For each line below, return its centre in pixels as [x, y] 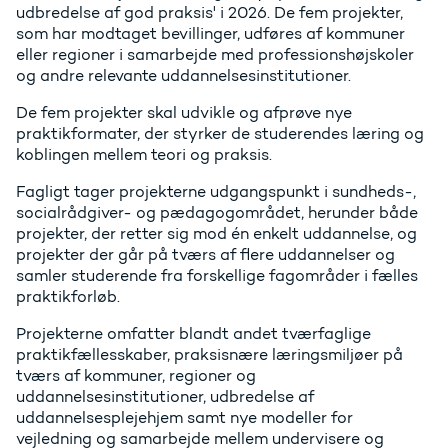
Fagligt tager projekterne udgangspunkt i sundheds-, [216, 192]
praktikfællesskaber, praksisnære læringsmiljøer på [209, 355]
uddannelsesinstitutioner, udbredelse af [165, 397]
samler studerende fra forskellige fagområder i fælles [217, 276]
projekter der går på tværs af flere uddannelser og [205, 255]
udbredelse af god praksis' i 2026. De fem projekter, [209, 13]
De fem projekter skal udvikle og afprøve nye [184, 113]
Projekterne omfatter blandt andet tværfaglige [193, 334]
